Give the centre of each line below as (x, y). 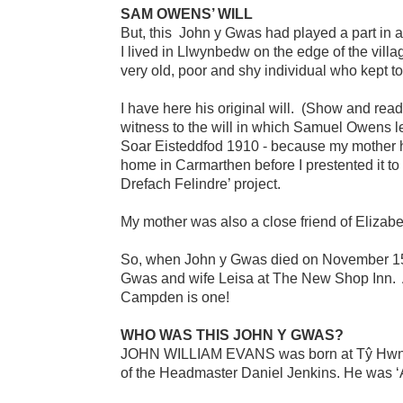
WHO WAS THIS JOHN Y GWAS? (233, 335)
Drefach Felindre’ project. (201, 184)
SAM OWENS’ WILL (187, 13)
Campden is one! (175, 297)
